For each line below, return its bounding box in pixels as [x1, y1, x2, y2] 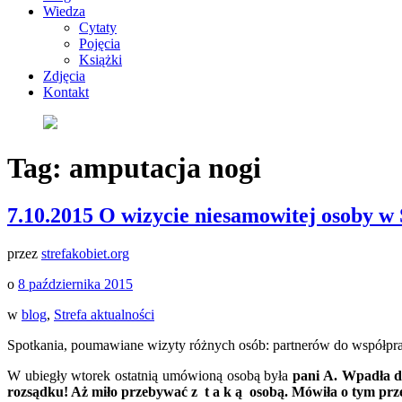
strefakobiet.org [41, 246, 129, 262]
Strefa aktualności [54, 307, 154, 323]
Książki [79, 51, 122, 67]
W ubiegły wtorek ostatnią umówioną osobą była [7, 368, 293, 384]
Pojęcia [79, 35, 120, 51]
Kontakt [43, 83, 89, 100]
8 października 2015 [18, 276, 133, 293]
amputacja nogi [69, 151, 261, 184]
